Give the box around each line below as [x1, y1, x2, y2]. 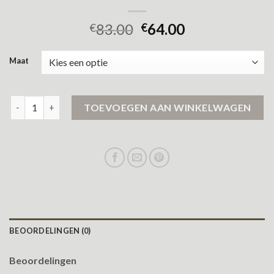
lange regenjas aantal [10, 96, 99, 107]
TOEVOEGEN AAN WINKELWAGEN [84, 101, 251, 113]
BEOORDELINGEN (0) [9, 225, 91, 235]
